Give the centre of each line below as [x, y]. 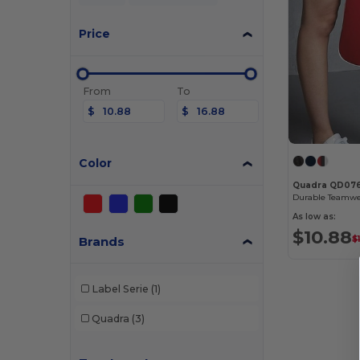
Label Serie [120, 288]
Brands [102, 241]
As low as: [315, 216]
